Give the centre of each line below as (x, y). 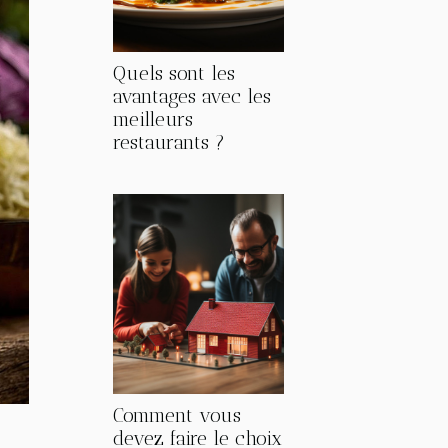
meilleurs (153, 119)
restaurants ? (169, 142)
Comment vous (177, 415)
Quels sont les (174, 73)
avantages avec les (192, 96)
